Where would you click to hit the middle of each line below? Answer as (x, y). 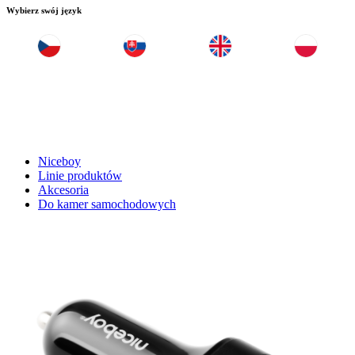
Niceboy (59, 162)
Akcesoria (63, 190)
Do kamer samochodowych (107, 204)
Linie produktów (80, 176)
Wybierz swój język (44, 10)
